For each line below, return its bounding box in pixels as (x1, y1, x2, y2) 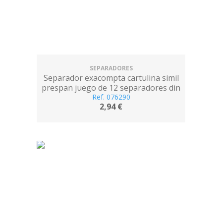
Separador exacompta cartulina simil (43, 72, 179, 83)
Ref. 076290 (92, 92, 130, 102)
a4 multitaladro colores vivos (57, 92, 165, 103)
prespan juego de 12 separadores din (42, 82, 180, 93)
